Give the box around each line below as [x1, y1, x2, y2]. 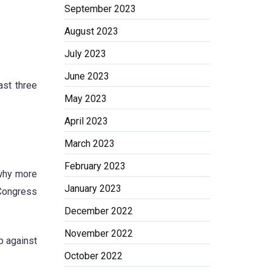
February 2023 [64, 160, 126, 172]
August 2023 [64, 25, 118, 37]
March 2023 [64, 138, 115, 149]
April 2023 [64, 115, 108, 127]
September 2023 [64, 3, 136, 15]
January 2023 [64, 183, 121, 194]
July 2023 [64, 48, 106, 59]
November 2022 [64, 228, 133, 239]
